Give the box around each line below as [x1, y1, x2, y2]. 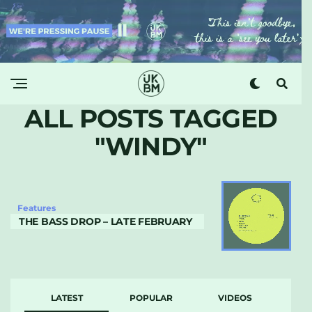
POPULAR [129, 292, 173, 303]
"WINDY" [94, 130, 208, 162]
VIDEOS [218, 292, 252, 303]
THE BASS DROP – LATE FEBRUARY [19, 214, 192, 228]
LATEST [50, 292, 83, 303]
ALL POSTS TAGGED [24, 102, 278, 134]
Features [17, 202, 56, 213]
